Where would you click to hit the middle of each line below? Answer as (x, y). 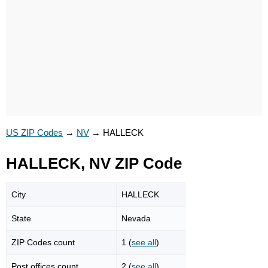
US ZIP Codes (34, 133)
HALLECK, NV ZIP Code (94, 163)
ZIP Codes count (43, 242)
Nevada (136, 218)
